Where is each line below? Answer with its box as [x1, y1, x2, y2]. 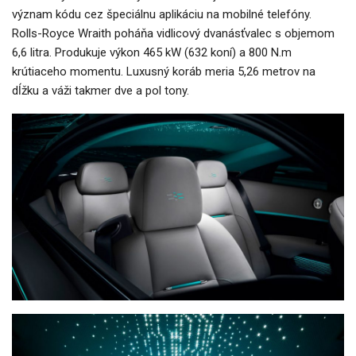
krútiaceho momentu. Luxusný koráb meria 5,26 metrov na [12, 64, 315, 79]
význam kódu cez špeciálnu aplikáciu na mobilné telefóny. [12, 6, 311, 21]
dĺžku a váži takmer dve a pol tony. [12, 83, 189, 98]
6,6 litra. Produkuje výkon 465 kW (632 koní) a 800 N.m [12, 44, 292, 60]
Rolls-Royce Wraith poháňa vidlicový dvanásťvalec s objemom [12, 25, 335, 41]
